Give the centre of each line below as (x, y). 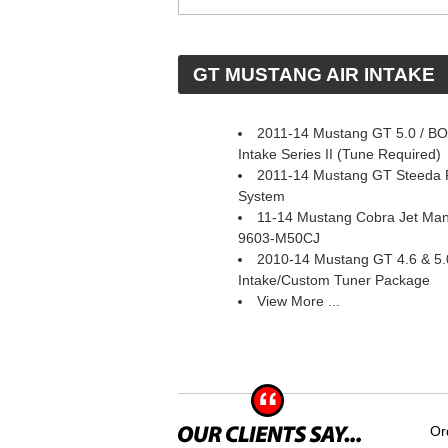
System (261, 196)
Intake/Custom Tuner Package (334, 280)
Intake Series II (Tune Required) (339, 154)
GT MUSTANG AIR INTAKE (314, 74)
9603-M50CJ (279, 238)
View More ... (298, 301)
